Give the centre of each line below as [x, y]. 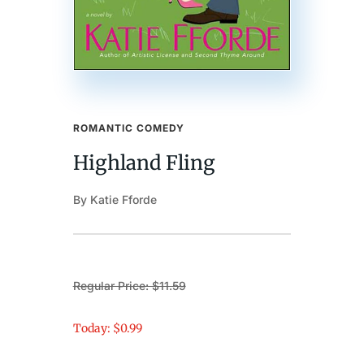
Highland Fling [144, 163]
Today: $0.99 [107, 329]
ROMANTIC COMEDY [128, 128]
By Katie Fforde [115, 200]
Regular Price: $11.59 [129, 286]
